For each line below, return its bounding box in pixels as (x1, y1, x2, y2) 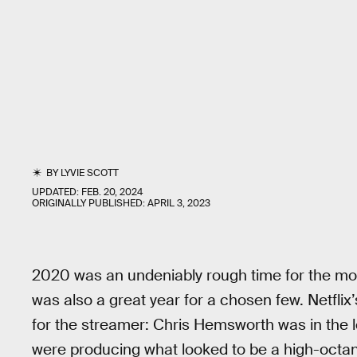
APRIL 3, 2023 (147, 197, 210, 210)
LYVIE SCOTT (61, 167, 120, 179)
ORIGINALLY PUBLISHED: (32, 197, 147, 210)
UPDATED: (32, 186, 81, 198)
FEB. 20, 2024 (81, 186, 143, 198)
